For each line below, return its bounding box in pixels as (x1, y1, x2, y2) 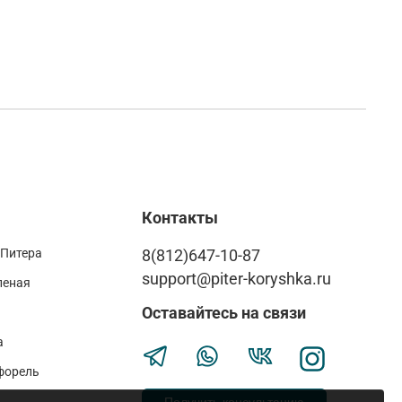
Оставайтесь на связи (142, 304, 306, 323)
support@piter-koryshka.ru (142, 270, 331, 289)
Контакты (142, 209, 218, 228)
